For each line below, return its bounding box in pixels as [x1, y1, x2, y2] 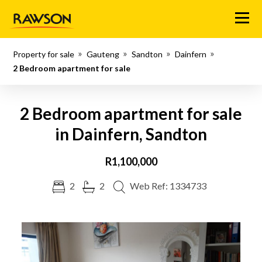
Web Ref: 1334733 [129, 180, 206, 191]
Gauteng [87, 49, 120, 59]
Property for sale [13, 49, 75, 59]
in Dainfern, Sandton [55, 124, 207, 144]
